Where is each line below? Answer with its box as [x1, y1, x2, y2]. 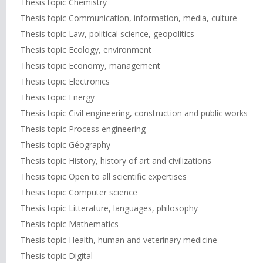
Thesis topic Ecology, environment [21, 44, 151, 55]
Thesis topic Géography [21, 139, 110, 150]
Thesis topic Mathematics [21, 218, 119, 230]
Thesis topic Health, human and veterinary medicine [21, 234, 217, 245]
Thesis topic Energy [21, 92, 95, 103]
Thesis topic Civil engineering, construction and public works [21, 107, 248, 119]
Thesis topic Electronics [21, 76, 110, 87]
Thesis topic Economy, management [21, 60, 160, 71]
